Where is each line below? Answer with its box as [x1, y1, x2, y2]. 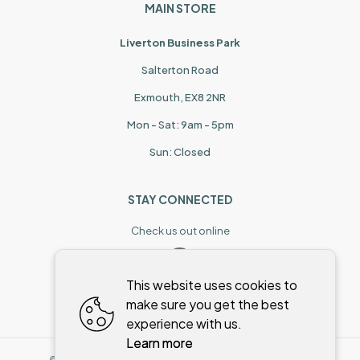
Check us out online [130, 224, 230, 238]
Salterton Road [141, 63, 219, 77]
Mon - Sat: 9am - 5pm [126, 118, 234, 132]
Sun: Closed [149, 145, 211, 159]
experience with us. [126, 315, 243, 332]
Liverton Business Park [120, 36, 240, 50]
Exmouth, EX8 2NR [134, 91, 226, 104]
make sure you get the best [126, 296, 290, 313]
